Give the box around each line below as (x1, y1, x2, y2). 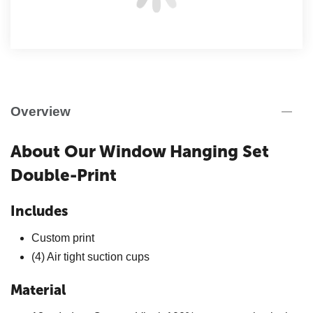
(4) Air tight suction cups (31, 250, 150, 263)
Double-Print (10, 164, 117, 185)
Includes (10, 202, 68, 219)
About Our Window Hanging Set (10, 140, 269, 161)
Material (10, 281, 66, 298)
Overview (10, 103, 71, 119)
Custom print (31, 231, 94, 244)
